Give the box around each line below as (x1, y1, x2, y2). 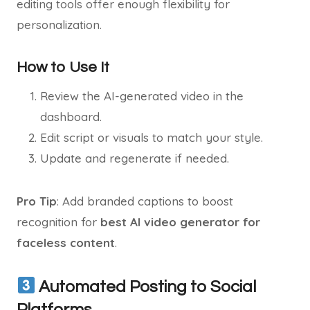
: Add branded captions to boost (57, 194, 233, 208)
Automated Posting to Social (35, 278, 257, 295)
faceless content (17, 235, 115, 250)
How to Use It (17, 60, 109, 75)
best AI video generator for (100, 215, 260, 229)
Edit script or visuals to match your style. (40, 130, 263, 145)
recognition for (17, 215, 100, 229)
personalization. (17, 17, 102, 32)
